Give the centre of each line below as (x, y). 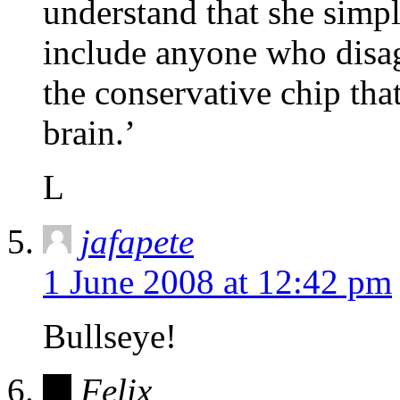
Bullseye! (110, 337)
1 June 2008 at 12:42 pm (217, 282)
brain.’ (89, 133)
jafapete (137, 242)
